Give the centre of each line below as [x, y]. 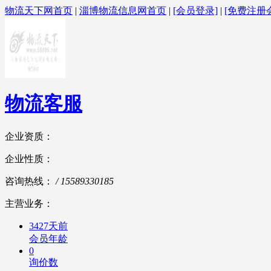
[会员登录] [195, 11]
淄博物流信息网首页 [123, 11]
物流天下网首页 [39, 11]
